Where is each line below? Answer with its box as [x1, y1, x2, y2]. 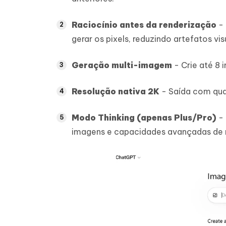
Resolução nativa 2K [72, 86, 159, 96]
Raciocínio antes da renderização [72, 20, 216, 30]
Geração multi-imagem [72, 60, 172, 70]
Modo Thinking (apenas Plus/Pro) [72, 112, 216, 123]
